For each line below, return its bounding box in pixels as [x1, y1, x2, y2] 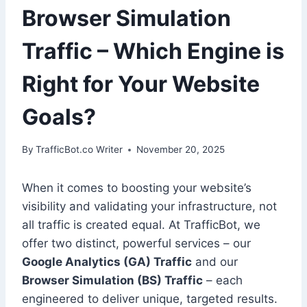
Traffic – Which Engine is [22, 37, 284, 64]
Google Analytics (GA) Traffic [22, 255, 192, 269]
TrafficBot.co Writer [36, 144, 123, 156]
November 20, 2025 [136, 144, 225, 156]
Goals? [22, 103, 96, 130]
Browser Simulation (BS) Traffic [22, 273, 203, 288]
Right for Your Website [22, 70, 260, 97]
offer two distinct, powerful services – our [22, 236, 251, 251]
